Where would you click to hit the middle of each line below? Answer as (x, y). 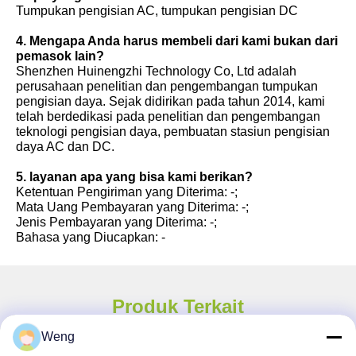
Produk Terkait (178, 306)
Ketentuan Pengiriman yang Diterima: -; (127, 191)
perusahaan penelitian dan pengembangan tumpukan (167, 85)
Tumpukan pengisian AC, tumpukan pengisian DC (157, 10)
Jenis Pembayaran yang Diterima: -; (116, 221)
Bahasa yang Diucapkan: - (91, 236)
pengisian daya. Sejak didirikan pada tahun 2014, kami (170, 101)
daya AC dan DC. (65, 146)
